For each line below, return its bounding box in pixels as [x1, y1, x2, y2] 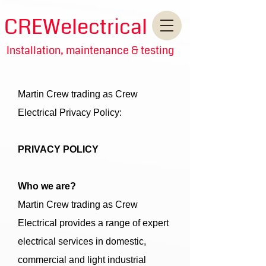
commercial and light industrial [18, 255, 146, 265]
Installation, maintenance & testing [7, 43, 174, 58]
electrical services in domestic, [18, 236, 146, 246]
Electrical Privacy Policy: [18, 107, 122, 118]
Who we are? [18, 181, 76, 191]
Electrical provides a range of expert [18, 218, 169, 228]
